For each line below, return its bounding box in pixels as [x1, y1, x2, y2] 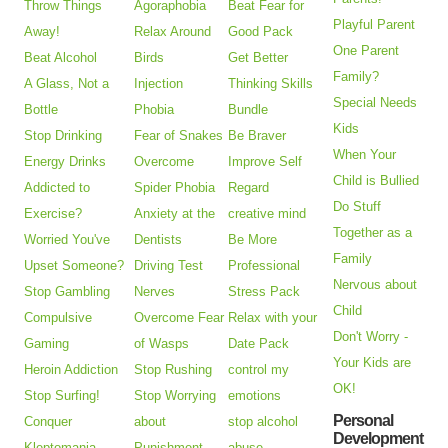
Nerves [134, 284, 176, 300]
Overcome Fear [134, 310, 225, 326]
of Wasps [134, 336, 190, 352]
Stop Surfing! [24, 388, 101, 404]
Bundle [228, 102, 269, 118]
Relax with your [228, 310, 318, 326]
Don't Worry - [333, 329, 409, 345]
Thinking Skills [228, 76, 314, 92]
